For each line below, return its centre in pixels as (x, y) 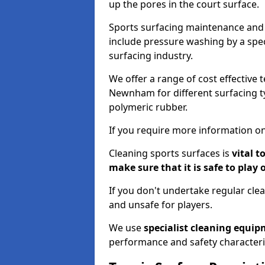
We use (126, 228)
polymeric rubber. (148, 107)
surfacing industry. (151, 56)
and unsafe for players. (161, 205)
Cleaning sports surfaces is (169, 153)
